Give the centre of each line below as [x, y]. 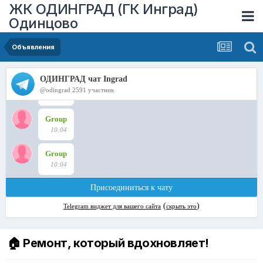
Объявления [33, 47]
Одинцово [43, 23]
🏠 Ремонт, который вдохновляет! [108, 243]
